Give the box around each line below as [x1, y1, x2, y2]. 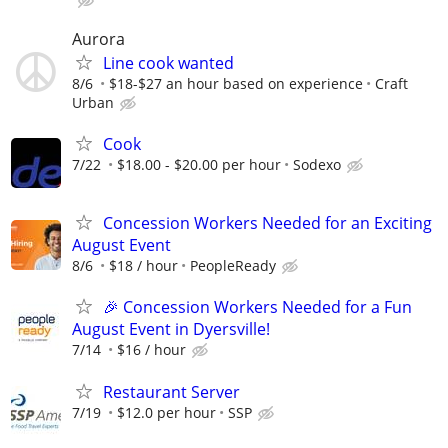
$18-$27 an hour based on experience [109, 73, 363, 93]
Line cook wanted [103, 51, 234, 74]
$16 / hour [117, 340, 186, 360]
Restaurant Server [103, 380, 240, 403]
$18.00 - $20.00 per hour [117, 155, 281, 175]
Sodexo [293, 155, 341, 175]
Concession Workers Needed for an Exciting [103, 212, 432, 235]
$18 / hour [109, 256, 178, 276]
